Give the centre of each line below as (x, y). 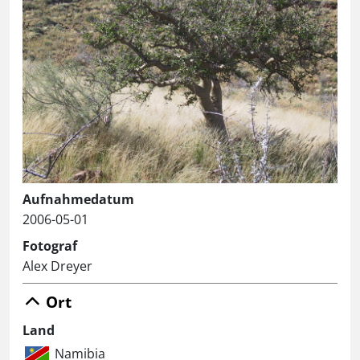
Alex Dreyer (57, 266)
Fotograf (50, 246)
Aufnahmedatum (78, 199)
